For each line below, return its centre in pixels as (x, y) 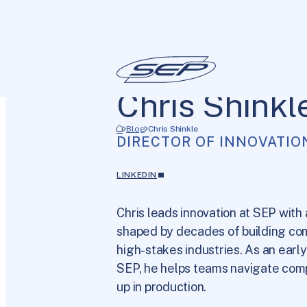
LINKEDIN (137, 175)
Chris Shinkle (173, 129)
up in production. (162, 287)
